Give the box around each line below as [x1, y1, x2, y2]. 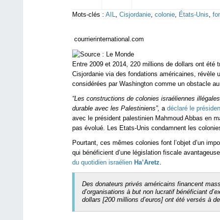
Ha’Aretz [134, 158, 160, 166]
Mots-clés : [72, 11, 104, 18]
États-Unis [179, 11, 209, 18]
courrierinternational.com [72, 35, 144, 43]
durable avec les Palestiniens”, [72, 104, 160, 112]
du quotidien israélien [72, 158, 134, 166]
